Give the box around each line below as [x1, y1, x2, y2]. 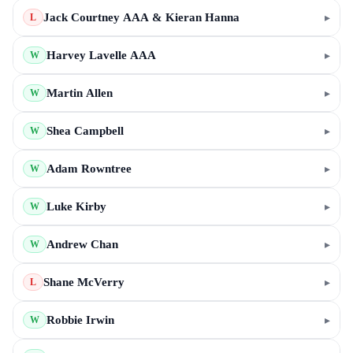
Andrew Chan [46, 238, 118, 251]
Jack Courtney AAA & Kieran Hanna [43, 11, 240, 24]
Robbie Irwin [46, 314, 114, 326]
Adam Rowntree [46, 162, 132, 175]
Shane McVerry [43, 276, 124, 288]
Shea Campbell [46, 124, 124, 137]
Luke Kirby [46, 200, 106, 213]
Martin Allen [46, 87, 113, 99]
